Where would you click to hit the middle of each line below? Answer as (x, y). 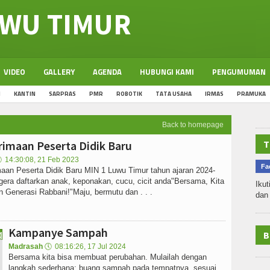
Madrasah (26, 246)
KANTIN (25, 94)
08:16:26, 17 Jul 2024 (90, 246)
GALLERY (59, 72)
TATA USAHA (174, 94)
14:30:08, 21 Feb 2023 (42, 160)
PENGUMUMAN (239, 72)
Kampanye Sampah (58, 232)
